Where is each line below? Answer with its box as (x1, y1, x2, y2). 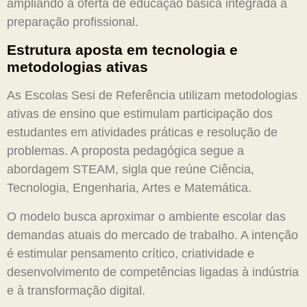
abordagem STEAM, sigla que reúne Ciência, (7, 162, 254, 177)
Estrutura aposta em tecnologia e (7, 42, 238, 58)
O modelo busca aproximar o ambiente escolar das (7, 209, 286, 223)
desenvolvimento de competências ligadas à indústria (7, 265, 299, 279)
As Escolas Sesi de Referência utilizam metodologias (7, 88, 297, 103)
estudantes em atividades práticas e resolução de (7, 125, 278, 140)
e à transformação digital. (7, 283, 145, 297)
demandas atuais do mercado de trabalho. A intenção (7, 228, 298, 242)
